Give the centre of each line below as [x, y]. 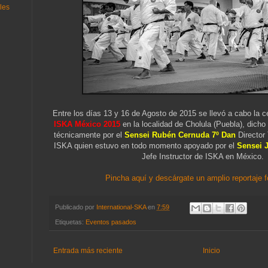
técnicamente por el [89, 135]
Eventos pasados [111, 222]
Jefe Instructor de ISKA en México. [203, 157]
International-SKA [121, 207]
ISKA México [77, 124]
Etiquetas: [70, 222]
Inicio [211, 250]
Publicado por [76, 207]
